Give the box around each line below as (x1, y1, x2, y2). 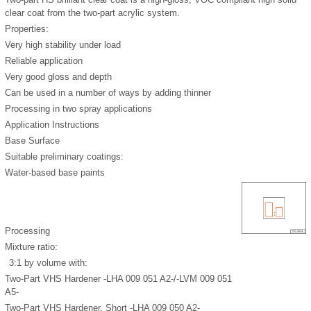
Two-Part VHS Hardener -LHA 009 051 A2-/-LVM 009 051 (5, 274, 232, 285)
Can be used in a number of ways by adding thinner (5, 87, 211, 99)
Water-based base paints (5, 167, 105, 178)
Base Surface (5, 135, 60, 146)
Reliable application (5, 56, 83, 67)
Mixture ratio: (5, 242, 58, 253)
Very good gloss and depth (5, 72, 112, 83)
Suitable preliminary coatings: (5, 151, 124, 162)
